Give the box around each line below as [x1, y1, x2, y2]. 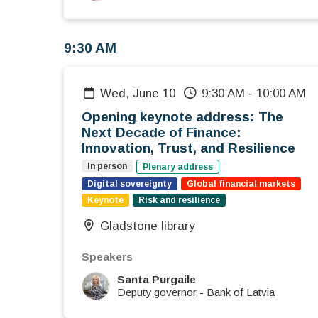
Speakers [82, 251, 133, 263]
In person [87, 161, 127, 172]
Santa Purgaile [117, 273, 196, 286]
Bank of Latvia [207, 286, 275, 299]
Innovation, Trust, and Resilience [82, 141, 295, 156]
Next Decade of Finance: [82, 125, 241, 141]
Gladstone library [100, 219, 196, 234]
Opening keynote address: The [82, 109, 283, 125]
